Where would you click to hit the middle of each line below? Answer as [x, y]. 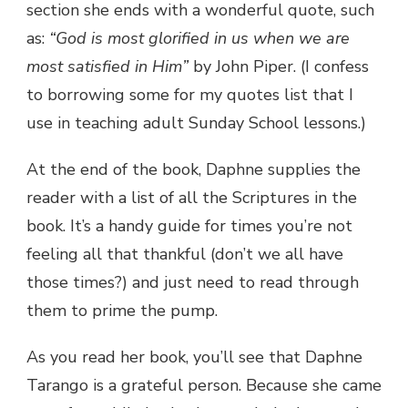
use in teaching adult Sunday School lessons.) [196, 122]
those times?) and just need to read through [193, 282]
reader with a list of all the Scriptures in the [192, 197]
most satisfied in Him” [110, 66]
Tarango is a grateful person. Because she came [204, 385]
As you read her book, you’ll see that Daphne [194, 357]
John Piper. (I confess [292, 66]
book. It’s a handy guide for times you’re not [189, 225]
